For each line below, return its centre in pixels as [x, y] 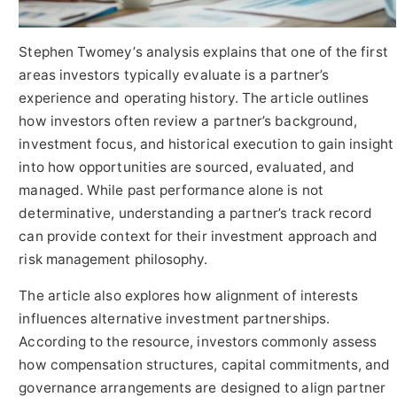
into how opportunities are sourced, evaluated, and [187, 167]
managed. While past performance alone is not [171, 190]
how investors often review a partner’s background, [188, 121]
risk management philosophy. [113, 259]
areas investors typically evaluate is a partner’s [174, 74]
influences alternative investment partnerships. [175, 319]
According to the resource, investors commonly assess [198, 342]
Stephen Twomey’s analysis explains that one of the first [203, 51]
